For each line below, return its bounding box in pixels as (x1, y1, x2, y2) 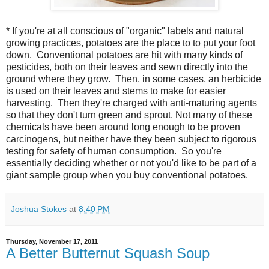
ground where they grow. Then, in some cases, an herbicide (6, 74, 261, 85)
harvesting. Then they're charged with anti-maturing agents (6, 98, 257, 109)
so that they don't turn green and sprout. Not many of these (6, 110, 252, 121)
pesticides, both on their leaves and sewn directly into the (6, 62, 248, 73)
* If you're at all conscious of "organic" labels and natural (6, 26, 244, 37)
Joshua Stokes (11, 204, 67, 214)
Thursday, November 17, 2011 (6, 238, 98, 246)
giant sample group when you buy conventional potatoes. (6, 170, 248, 181)
